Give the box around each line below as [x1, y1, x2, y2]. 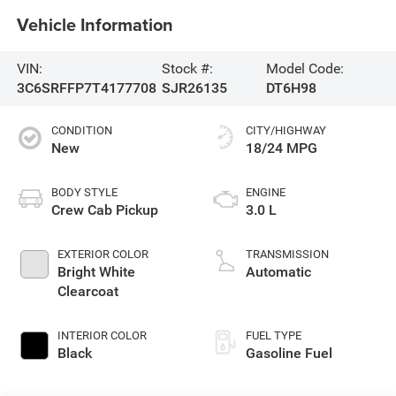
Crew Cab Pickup [50, 201, 158, 218]
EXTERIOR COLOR [57, 247, 148, 261]
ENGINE [246, 185, 286, 199]
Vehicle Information [16, 11, 173, 38]
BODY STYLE [50, 185, 118, 199]
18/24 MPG [246, 139, 317, 156]
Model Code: [265, 59, 344, 77]
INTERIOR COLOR [57, 328, 147, 342]
